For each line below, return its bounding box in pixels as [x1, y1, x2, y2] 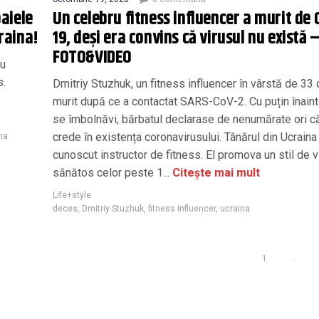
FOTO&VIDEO [53, 43, 132, 71]
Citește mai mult [169, 165, 260, 179]
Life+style [53, 189, 91, 200]
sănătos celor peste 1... [53, 165, 169, 179]
